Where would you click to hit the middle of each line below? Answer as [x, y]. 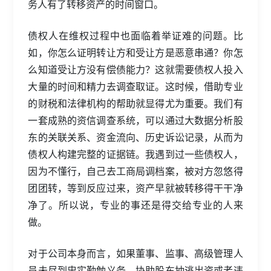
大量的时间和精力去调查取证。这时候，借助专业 [135, 86]
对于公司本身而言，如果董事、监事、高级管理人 [135, 253]
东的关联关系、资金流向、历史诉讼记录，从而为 [135, 137]
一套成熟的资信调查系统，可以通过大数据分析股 [135, 120]
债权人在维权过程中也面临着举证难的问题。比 [135, 35]
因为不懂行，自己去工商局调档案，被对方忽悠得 [135, 171]
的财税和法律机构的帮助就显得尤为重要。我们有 [135, 103]
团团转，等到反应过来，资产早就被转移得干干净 [135, 188]
